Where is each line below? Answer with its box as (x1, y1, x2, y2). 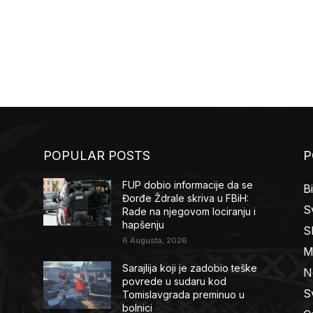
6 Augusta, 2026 (122, 235, 188, 246)
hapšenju (122, 219, 165, 231)
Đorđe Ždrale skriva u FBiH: (122, 192, 249, 205)
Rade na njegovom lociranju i (122, 205, 256, 218)
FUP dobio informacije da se (122, 179, 254, 191)
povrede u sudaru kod (122, 275, 227, 288)
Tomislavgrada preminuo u (122, 289, 245, 301)
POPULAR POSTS (43, 148, 150, 163)
